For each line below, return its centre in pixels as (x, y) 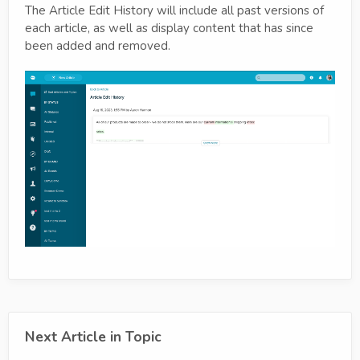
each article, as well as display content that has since (169, 29)
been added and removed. (98, 46)
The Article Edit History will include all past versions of (174, 11)
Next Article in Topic (93, 337)
